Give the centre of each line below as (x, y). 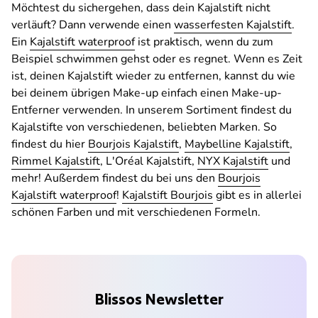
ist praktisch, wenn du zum (204, 42)
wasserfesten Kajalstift (233, 25)
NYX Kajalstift (233, 161)
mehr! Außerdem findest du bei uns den (115, 179)
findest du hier (50, 144)
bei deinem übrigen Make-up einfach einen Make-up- (147, 93)
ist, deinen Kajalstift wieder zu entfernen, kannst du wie (153, 76)
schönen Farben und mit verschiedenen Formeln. (136, 213)
